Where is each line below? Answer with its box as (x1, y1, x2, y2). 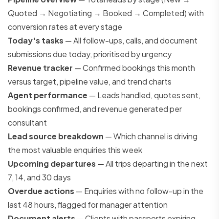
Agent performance (8, 89, 88, 100)
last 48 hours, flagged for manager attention (8, 199, 168, 210)
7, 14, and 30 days (8, 172, 71, 182)
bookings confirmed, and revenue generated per (8, 103, 182, 114)
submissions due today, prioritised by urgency (8, 48, 172, 59)
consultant (8, 117, 47, 128)
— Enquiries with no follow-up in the (74, 185, 203, 196)
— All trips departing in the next (96, 158, 208, 169)
